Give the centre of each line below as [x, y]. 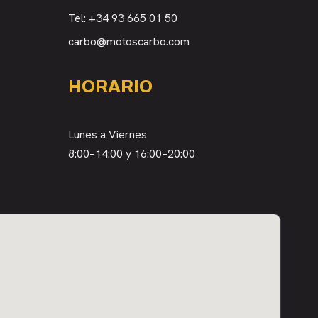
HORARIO [110, 87]
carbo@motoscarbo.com [129, 42]
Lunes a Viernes [108, 134]
